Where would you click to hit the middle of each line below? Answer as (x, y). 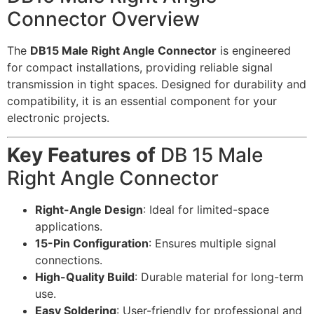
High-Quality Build (85, 277)
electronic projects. (58, 118)
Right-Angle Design (89, 209)
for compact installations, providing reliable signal (140, 68)
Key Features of (84, 155)
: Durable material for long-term (219, 277)
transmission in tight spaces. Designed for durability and (157, 84)
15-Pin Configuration (92, 243)
